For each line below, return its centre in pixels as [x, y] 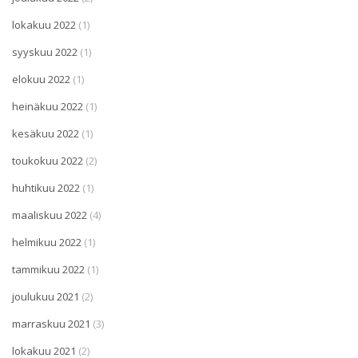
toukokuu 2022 [48, 160]
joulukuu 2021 [46, 296]
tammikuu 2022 [48, 269]
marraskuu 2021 [51, 323]
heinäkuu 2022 [48, 106]
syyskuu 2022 [45, 52]
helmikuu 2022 [47, 242]
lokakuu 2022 [44, 24]
